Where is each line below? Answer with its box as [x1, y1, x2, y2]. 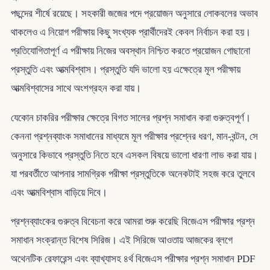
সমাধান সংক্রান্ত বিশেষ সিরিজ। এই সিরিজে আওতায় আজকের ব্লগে [10, 234, 233, 246]
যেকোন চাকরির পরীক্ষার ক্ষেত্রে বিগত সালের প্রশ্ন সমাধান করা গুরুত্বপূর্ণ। [10, 111, 251, 124]
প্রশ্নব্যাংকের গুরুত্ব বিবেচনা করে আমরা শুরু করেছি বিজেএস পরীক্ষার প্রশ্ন [10, 216, 255, 228]
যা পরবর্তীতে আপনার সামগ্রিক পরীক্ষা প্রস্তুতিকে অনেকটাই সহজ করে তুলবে [10, 168, 255, 180]
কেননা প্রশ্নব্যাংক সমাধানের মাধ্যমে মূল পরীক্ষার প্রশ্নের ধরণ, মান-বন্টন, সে [10, 130, 258, 142]
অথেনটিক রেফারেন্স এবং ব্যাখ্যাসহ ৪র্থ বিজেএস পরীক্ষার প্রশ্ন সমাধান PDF [10, 253, 255, 265]
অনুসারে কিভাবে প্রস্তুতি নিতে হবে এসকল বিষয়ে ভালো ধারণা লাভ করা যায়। [10, 149, 258, 161]
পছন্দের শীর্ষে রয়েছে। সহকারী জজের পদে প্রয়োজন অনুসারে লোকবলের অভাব [10, 8, 258, 20]
